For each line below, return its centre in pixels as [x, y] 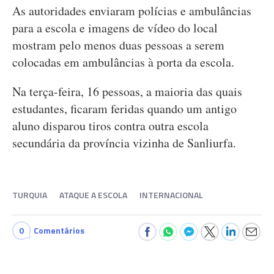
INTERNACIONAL [171, 195]
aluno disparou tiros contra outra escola [110, 126]
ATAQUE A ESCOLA [93, 195]
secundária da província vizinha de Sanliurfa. [124, 143]
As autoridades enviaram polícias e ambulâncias [132, 11]
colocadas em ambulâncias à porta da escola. [123, 62]
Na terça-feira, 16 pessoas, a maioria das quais [127, 91]
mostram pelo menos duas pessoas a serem [118, 45]
